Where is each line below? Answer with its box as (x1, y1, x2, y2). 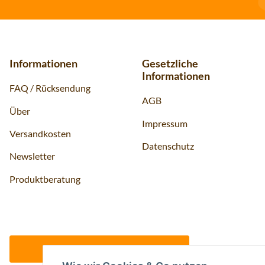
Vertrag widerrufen (58, 243, 141, 255)
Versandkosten (9, 128, 71, 140)
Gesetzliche (142, 57, 198, 70)
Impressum (142, 117, 188, 129)
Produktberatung (9, 173, 82, 185)
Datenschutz (142, 140, 194, 152)
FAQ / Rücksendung (9, 82, 91, 94)
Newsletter (9, 150, 55, 162)
